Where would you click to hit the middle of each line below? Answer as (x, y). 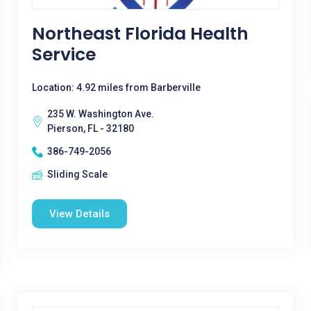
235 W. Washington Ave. (100, 114)
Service (64, 54)
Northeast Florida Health (140, 34)
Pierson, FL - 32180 (90, 128)
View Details (79, 214)
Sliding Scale (77, 174)
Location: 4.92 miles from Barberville (116, 87)
